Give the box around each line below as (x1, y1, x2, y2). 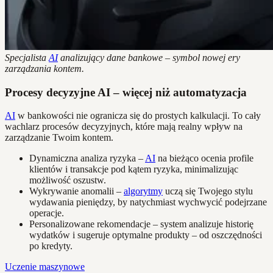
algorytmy (124, 186, 163, 197)
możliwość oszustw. (29, 175, 106, 186)
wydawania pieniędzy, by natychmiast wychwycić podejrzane (29, 197, 267, 208)
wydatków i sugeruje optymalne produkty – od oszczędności (29, 230, 262, 241)
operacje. (29, 208, 64, 219)
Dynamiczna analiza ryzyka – (29, 153, 145, 164)
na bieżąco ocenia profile (155, 153, 253, 164)
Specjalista (5, 52, 49, 63)
